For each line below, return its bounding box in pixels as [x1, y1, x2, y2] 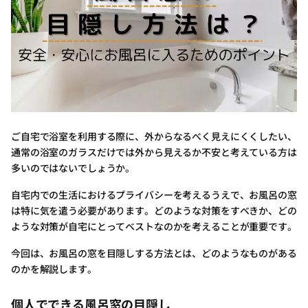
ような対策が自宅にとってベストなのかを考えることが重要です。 [11, 219, 297, 233]
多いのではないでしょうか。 [11, 160, 135, 175]
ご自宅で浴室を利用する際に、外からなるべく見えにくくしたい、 [11, 129, 297, 143]
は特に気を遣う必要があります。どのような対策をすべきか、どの [11, 203, 297, 217]
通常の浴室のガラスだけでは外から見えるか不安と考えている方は [11, 144, 297, 159]
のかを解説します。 [11, 261, 97, 276]
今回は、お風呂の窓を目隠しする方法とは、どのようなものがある [11, 245, 297, 260]
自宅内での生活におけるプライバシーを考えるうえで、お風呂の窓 [11, 187, 297, 201]
